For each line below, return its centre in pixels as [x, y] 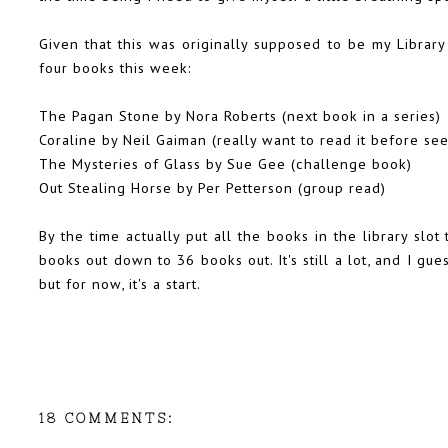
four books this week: [115, 67]
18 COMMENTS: [106, 418]
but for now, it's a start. [120, 283]
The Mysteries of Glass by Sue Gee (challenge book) [225, 163]
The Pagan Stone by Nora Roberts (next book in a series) [240, 115]
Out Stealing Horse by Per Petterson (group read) [212, 187]
